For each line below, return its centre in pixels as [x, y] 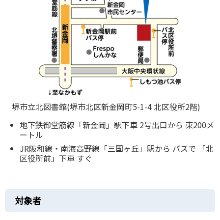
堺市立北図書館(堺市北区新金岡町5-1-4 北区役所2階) [106, 106]
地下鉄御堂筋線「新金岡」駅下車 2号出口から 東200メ [117, 125]
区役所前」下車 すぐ [56, 158]
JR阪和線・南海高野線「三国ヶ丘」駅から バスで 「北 [117, 149]
